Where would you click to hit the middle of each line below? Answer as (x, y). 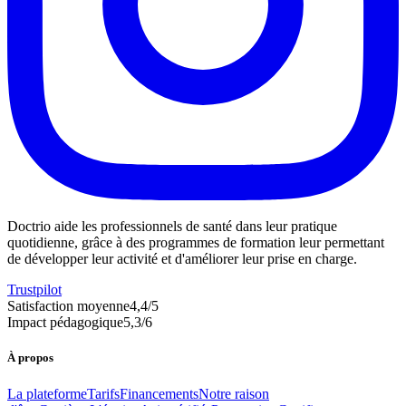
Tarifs (103, 393)
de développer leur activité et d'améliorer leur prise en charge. (182, 259)
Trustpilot (34, 290)
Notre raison (234, 393)
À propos (30, 358)
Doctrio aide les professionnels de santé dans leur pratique (172, 227)
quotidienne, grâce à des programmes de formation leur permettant (196, 243)
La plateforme (47, 393)
